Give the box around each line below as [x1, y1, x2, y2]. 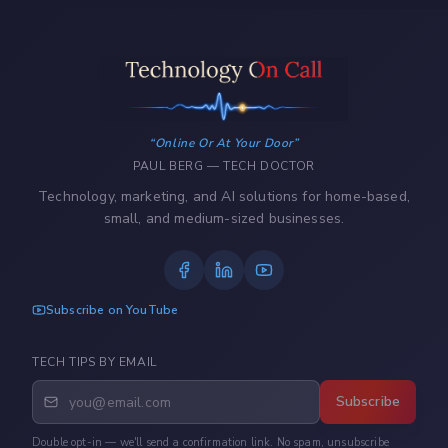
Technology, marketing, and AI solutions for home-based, [38, 187, 410, 206]
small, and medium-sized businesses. [103, 209, 345, 228]
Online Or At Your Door [154, 135, 294, 151]
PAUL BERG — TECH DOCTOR [133, 158, 315, 174]
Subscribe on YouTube [46, 302, 179, 318]
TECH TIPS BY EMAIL [32, 354, 157, 370]
